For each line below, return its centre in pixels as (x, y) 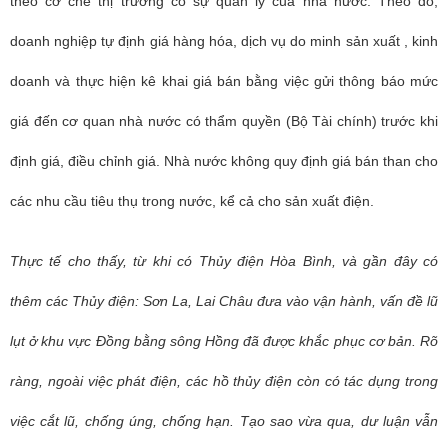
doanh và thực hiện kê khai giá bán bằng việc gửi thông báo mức (224, 81)
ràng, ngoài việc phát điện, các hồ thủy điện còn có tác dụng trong (224, 381)
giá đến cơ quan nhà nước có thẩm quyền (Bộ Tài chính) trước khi (224, 121)
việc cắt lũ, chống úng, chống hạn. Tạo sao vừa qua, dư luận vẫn (224, 421)
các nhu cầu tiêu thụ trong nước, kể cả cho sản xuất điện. (192, 201)
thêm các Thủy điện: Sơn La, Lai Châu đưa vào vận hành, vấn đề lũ (224, 301)
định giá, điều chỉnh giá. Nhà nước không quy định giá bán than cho (224, 161)
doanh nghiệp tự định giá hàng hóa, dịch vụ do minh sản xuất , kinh (224, 41)
